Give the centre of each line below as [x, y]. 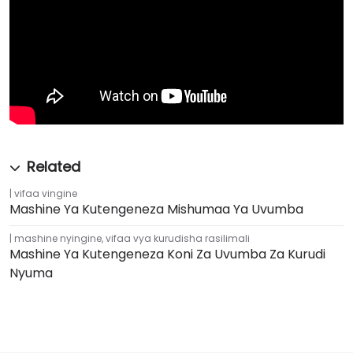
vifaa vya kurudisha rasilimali [178, 239]
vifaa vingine [46, 194]
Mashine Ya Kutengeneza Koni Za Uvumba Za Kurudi [167, 255]
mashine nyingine [58, 239]
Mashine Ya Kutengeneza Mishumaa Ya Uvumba [156, 210]
